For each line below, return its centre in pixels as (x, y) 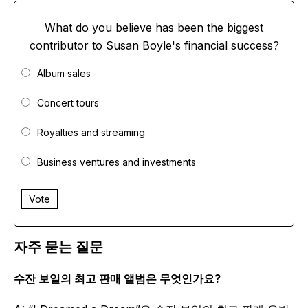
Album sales (64, 74)
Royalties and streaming (91, 133)
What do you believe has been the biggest (154, 28)
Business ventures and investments (117, 162)
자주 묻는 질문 (58, 247)
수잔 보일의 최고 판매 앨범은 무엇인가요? (117, 279)
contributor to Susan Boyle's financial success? (154, 46)
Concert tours (68, 103)
